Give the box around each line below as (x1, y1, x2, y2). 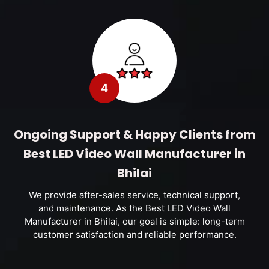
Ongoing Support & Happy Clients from (13, 126, 256, 143)
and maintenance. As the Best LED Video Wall (38, 202, 231, 214)
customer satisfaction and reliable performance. (32, 229, 237, 240)
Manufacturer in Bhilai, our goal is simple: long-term (24, 216, 245, 227)
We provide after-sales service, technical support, (29, 189, 240, 201)
